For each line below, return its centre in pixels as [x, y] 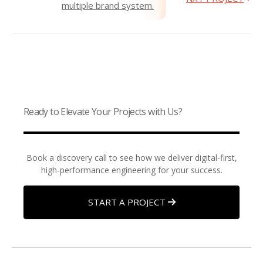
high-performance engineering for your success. [131, 170]
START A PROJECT [128, 202]
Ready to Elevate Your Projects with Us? [103, 112]
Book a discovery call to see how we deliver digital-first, [131, 158]
